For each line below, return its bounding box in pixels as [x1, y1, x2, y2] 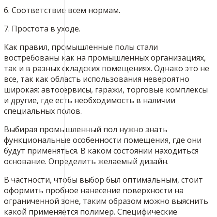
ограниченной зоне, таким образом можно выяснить [4, 196, 208, 207]
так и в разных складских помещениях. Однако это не [4, 63, 209, 74]
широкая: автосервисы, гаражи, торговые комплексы [4, 84, 208, 95]
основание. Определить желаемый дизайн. [4, 156, 169, 167]
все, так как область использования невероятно [4, 74, 189, 85]
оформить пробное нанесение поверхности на [4, 185, 184, 196]
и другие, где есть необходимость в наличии [4, 95, 175, 106]
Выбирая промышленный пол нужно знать [4, 124, 168, 135]
